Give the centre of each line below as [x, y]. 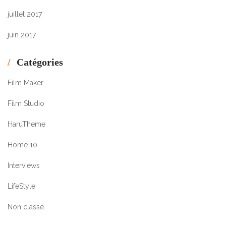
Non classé [26, 207]
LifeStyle [21, 186]
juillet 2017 [25, 14]
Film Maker [25, 82]
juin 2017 [22, 35]
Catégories [40, 62]
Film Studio [26, 103]
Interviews [24, 165]
